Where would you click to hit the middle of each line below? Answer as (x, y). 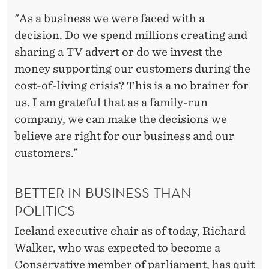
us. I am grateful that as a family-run (111, 102)
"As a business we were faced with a (110, 18)
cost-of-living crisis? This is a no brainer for (131, 85)
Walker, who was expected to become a (117, 248)
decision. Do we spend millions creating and (131, 35)
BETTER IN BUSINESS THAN (103, 192)
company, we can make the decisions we (121, 119)
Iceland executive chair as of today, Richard (130, 231)
